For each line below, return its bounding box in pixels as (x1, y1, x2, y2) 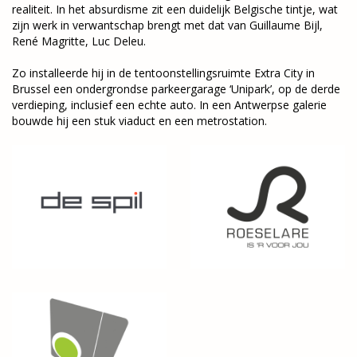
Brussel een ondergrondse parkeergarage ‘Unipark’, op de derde (12, 81, 340, 96)
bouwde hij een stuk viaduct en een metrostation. (12, 113, 267, 128)
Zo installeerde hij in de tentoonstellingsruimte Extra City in (12, 65, 315, 80)
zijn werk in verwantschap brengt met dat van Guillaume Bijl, (12, 18, 323, 33)
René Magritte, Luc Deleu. (12, 33, 146, 49)
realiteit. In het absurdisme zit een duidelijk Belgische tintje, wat (12, 2, 338, 17)
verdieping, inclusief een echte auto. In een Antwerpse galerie (12, 97, 327, 112)
